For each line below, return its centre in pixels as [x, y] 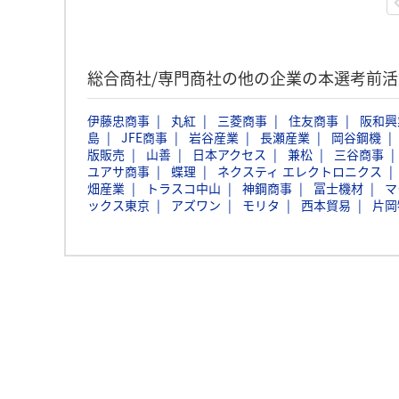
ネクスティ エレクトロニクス [300, 171]
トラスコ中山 [183, 188]
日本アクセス [229, 154]
